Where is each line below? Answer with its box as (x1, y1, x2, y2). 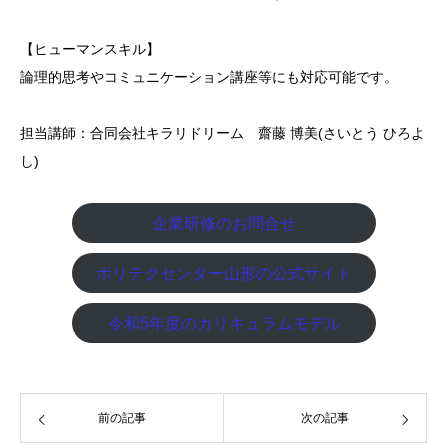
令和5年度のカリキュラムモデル (107, 314, 341, 332)
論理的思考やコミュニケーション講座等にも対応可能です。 (20, 69, 398, 86)
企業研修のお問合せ (152, 214, 296, 232)
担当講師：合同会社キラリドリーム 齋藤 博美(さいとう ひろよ (20, 125, 425, 142)
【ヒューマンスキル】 (20, 41, 160, 58)
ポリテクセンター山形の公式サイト (96, 264, 352, 282)
